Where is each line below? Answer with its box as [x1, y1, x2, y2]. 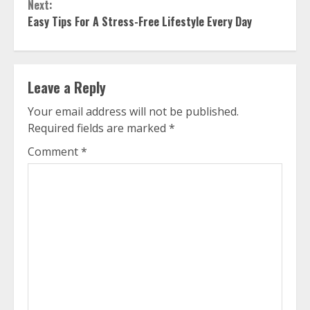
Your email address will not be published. [28, 104, 239, 119]
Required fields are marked [28, 120, 169, 136]
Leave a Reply [28, 77, 106, 98]
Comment [28, 144, 81, 159]
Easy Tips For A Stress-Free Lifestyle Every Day [28, 13, 252, 30]
